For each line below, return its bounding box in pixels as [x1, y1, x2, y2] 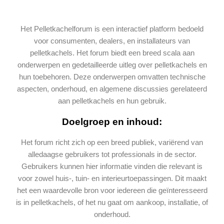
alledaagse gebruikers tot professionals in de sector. [27, 150, 196, 159]
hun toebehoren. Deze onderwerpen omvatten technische [18, 72, 205, 81]
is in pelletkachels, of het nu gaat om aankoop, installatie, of [16, 198, 208, 207]
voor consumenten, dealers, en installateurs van [34, 36, 190, 45]
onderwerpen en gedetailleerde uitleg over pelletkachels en [17, 60, 207, 69]
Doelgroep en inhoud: [62, 116, 162, 127]
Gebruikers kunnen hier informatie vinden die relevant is [21, 162, 202, 171]
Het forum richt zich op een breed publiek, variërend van [21, 138, 203, 147]
